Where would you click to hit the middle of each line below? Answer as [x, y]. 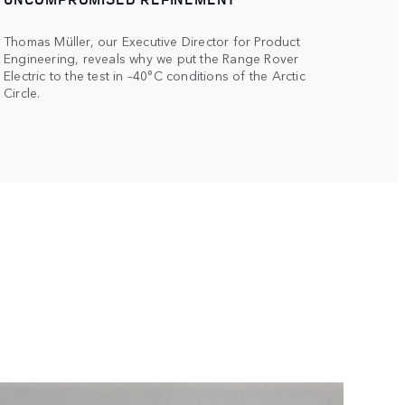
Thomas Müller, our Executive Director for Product [152, 40]
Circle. [22, 92]
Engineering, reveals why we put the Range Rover [151, 57]
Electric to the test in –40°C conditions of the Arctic [155, 75]
